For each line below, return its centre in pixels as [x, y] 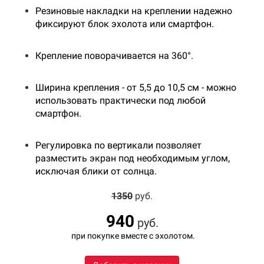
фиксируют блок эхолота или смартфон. [125, 24]
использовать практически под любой [121, 100]
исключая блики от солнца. [96, 171]
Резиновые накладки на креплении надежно [134, 11]
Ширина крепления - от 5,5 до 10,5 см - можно [136, 87]
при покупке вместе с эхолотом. [132, 235]
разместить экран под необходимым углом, [133, 158]
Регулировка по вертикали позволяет [118, 145]
